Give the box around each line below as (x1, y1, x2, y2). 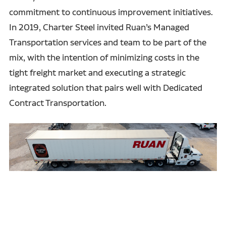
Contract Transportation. (9, 97, 110, 108)
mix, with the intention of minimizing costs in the (9, 51, 199, 63)
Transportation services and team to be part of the (9, 36, 206, 47)
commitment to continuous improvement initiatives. (9, 6, 213, 17)
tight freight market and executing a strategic (9, 67, 186, 78)
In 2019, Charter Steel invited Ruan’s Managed (9, 21, 189, 32)
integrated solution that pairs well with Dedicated (9, 82, 202, 93)
